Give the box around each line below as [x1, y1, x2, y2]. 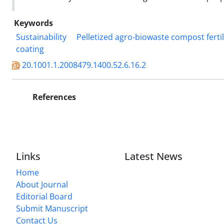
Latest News [124, 149, 183, 163]
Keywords [14, 17, 53, 28]
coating [16, 43, 44, 54]
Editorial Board [16, 190, 72, 202]
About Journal [16, 178, 68, 190]
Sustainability [16, 31, 66, 42]
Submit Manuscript [16, 202, 88, 214]
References [30, 91, 76, 102]
